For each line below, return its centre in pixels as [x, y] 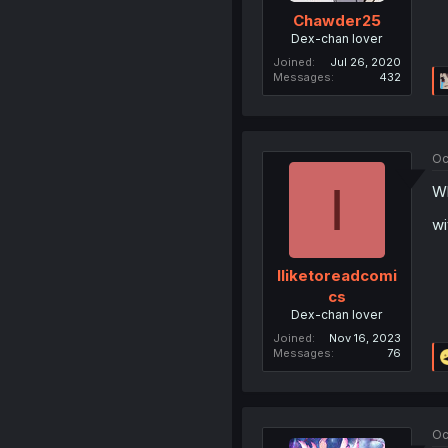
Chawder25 [336, 20]
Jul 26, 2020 [365, 61]
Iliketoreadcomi [336, 276]
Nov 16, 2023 [364, 338]
